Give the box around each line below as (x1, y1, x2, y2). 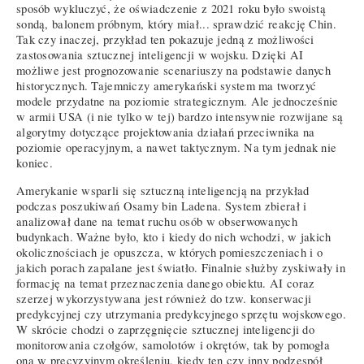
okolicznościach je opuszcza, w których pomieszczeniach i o (16, 244, 323, 260)
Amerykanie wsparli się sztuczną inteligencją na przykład (16, 182, 310, 198)
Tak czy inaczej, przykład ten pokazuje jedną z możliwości (16, 32, 314, 48)
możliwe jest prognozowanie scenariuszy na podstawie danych (16, 63, 331, 79)
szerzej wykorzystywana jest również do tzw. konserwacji (16, 290, 312, 306)
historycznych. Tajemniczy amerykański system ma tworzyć (16, 78, 317, 94)
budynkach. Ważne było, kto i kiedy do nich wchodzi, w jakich (16, 228, 331, 245)
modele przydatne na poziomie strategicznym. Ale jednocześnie (16, 93, 339, 110)
